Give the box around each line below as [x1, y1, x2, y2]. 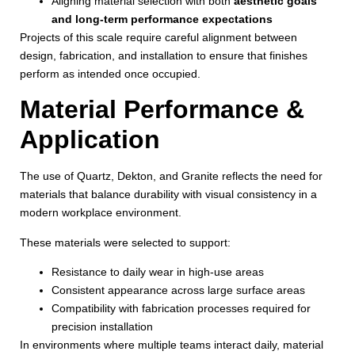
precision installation [52, 320, 153, 334]
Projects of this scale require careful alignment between [20, 31, 297, 44]
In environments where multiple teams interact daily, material [20, 338, 323, 352]
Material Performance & [20, 95, 304, 124]
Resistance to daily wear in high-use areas [52, 265, 264, 279]
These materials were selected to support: [20, 235, 231, 249]
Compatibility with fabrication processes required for [52, 302, 311, 315]
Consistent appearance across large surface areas [52, 284, 305, 297]
